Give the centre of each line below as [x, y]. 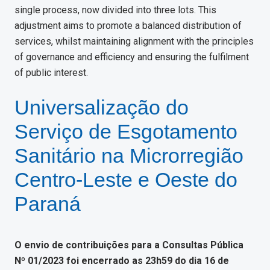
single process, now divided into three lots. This [115, 10]
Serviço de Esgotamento [126, 131]
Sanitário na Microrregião [129, 155]
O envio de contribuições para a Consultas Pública [129, 245]
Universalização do [102, 107]
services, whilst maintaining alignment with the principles [134, 41]
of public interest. [51, 73]
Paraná [48, 204]
